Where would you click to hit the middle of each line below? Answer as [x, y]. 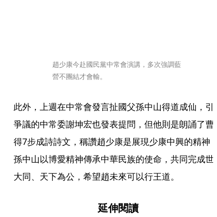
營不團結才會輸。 [79, 76]
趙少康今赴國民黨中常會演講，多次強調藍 [117, 64]
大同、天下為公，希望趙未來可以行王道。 [96, 176]
